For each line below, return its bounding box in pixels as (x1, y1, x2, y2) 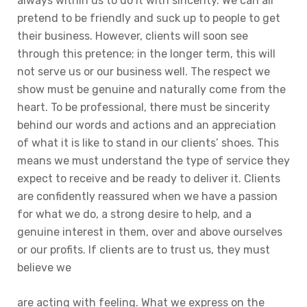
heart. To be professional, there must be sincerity (17, 101, 270, 114)
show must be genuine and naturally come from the (17, 83, 286, 96)
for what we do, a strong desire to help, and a (17, 208, 251, 221)
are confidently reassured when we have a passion (17, 190, 278, 203)
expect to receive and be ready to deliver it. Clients (17, 172, 280, 185)
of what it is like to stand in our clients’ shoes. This (17, 136, 279, 149)
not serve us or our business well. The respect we (17, 65, 270, 78)
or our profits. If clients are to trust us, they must (17, 243, 270, 256)
